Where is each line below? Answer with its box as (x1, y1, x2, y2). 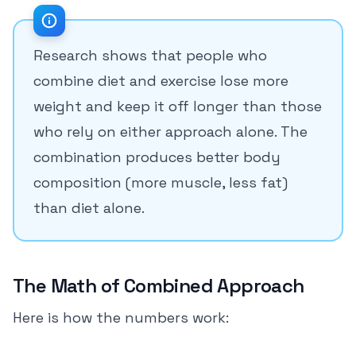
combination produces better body (33, 148, 281, 166)
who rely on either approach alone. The (33, 122, 308, 141)
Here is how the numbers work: (13, 308, 229, 327)
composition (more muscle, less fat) (33, 173, 288, 192)
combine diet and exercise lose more (33, 72, 288, 90)
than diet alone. (33, 199, 145, 217)
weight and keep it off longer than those (33, 97, 322, 115)
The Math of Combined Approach (13, 273, 304, 298)
